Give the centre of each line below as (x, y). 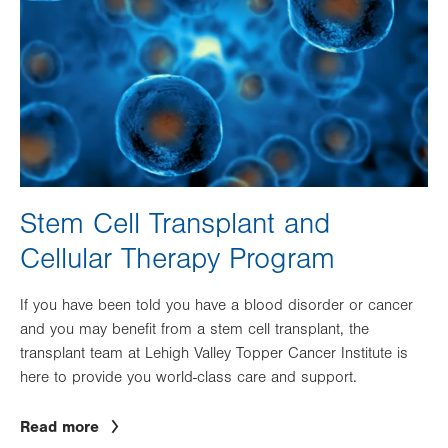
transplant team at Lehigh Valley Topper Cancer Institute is (214, 352)
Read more (59, 426)
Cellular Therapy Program (177, 258)
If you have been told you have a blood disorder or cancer (216, 304)
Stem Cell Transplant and (175, 223)
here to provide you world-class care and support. (188, 376)
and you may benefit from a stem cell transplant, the (194, 328)
